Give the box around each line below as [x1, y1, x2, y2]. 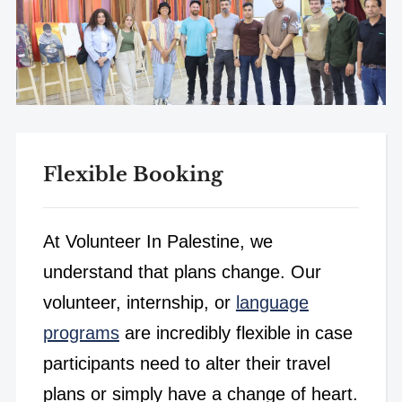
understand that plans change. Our [42, 261, 321, 282]
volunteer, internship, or [42, 292, 236, 312]
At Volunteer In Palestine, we [42, 231, 273, 251]
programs [42, 322, 119, 343]
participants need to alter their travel [42, 353, 330, 373]
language [235, 292, 309, 312]
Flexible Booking [42, 162, 223, 187]
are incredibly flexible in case [118, 322, 353, 343]
